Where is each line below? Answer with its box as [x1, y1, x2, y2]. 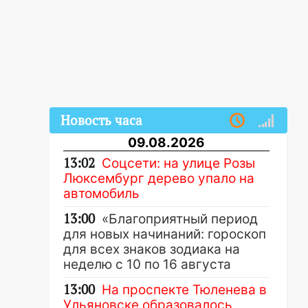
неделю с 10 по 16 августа [63, 256, 231, 272]
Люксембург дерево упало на [63, 170, 254, 186]
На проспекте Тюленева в [102, 282, 267, 298]
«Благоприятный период [102, 211, 258, 227]
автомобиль [63, 186, 140, 201]
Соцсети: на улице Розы [102, 155, 255, 171]
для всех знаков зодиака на [63, 241, 240, 257]
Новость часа [60, 112, 142, 129]
